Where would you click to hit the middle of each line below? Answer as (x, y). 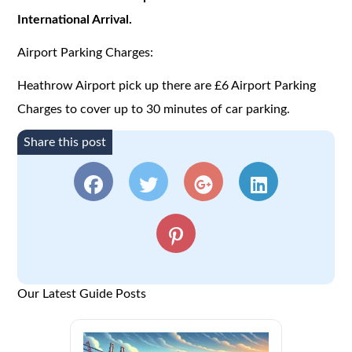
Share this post (65, 142)
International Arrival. (75, 19)
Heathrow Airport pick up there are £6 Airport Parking (167, 85)
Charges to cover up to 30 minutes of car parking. (154, 109)
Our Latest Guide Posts (82, 293)
